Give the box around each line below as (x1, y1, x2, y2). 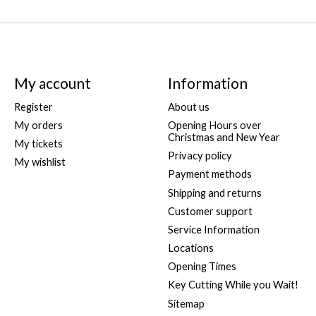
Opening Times (167, 260, 236, 273)
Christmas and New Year (167, 131, 280, 144)
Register (13, 100, 53, 113)
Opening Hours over (167, 119, 262, 132)
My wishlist (13, 156, 66, 169)
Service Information (167, 223, 260, 236)
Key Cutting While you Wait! (167, 279, 298, 291)
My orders (13, 119, 63, 132)
